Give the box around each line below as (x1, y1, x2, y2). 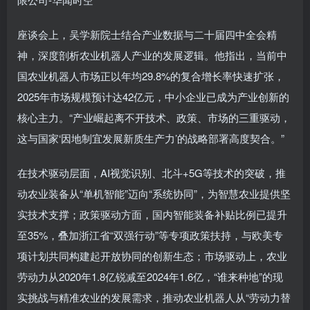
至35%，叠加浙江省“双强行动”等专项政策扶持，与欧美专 (17, 228, 283, 242)
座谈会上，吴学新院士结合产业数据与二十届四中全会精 (17, 27, 277, 42)
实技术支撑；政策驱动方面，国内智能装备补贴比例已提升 (17, 207, 287, 221)
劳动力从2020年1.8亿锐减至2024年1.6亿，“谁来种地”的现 (17, 269, 283, 284)
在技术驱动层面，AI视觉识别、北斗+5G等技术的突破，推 (17, 165, 286, 180)
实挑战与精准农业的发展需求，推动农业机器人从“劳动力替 (17, 290, 291, 304)
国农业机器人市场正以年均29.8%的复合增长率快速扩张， (17, 69, 284, 83)
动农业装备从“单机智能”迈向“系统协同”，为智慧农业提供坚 (17, 186, 291, 201)
